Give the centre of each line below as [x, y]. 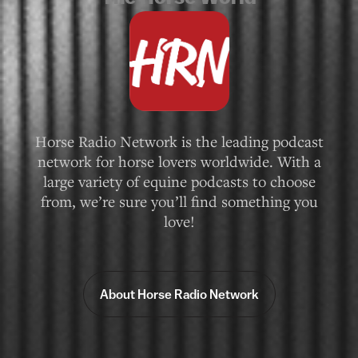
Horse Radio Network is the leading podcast [179, 63]
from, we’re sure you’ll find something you [179, 123]
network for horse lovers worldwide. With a [179, 83]
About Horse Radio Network [179, 216]
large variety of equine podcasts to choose [179, 103]
